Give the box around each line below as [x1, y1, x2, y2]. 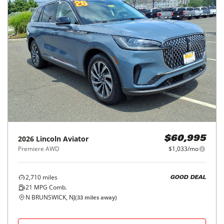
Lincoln [36, 134, 61, 143]
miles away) [83, 193, 117, 201]
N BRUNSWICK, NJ [25, 193, 75, 201]
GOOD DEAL [170, 174, 206, 180]
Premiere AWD [18, 144, 59, 153]
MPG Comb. [32, 183, 67, 191]
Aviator [63, 134, 88, 143]
